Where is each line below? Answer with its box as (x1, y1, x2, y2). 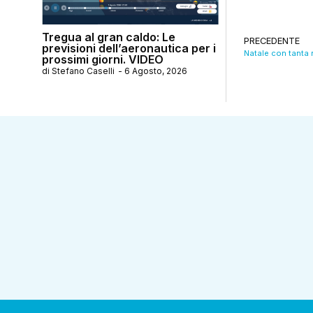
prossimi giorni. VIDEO (42, 52, 163, 66)
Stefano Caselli (52, 65, 115, 76)
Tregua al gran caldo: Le (42, 29, 175, 44)
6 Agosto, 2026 (124, 65, 187, 76)
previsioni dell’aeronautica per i (42, 41, 216, 55)
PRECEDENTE (243, 35, 300, 46)
